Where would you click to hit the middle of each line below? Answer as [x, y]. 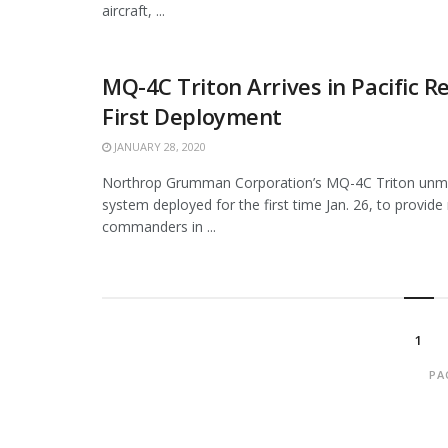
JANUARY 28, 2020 [158, 147]
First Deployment [192, 116]
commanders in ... [159, 227]
